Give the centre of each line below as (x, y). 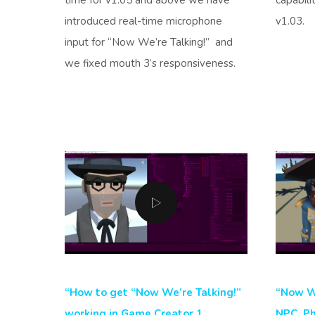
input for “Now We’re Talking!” (137, 42)
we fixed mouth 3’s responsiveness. (150, 63)
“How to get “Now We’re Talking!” (153, 292)
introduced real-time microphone (143, 21)
